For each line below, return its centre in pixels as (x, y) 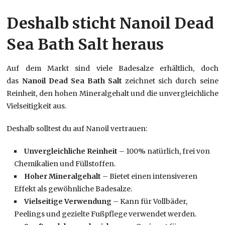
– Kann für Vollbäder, (150, 201)
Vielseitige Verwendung (68, 201)
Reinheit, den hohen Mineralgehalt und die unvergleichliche (113, 93)
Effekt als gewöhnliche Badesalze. (73, 189)
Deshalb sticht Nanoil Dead (110, 23)
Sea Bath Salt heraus (85, 44)
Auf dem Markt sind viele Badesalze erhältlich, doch (113, 68)
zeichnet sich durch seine (170, 81)
